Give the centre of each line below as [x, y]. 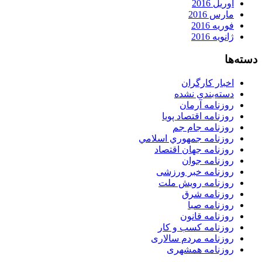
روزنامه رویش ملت [196, 182]
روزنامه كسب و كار [196, 227]
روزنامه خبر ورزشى [195, 171]
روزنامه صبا [211, 205]
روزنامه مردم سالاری [192, 238]
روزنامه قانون [207, 216]
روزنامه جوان [208, 160]
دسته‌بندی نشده [204, 94]
